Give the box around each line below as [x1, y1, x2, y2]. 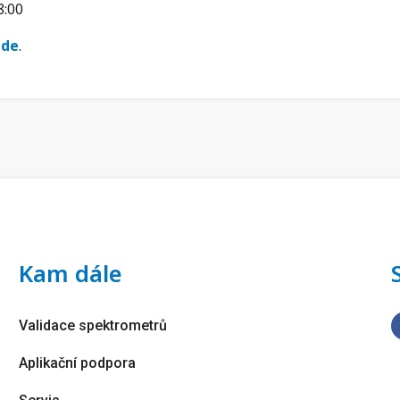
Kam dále [18, 257, 122, 289]
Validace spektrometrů [18, 316, 167, 334]
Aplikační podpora [18, 354, 136, 371]
